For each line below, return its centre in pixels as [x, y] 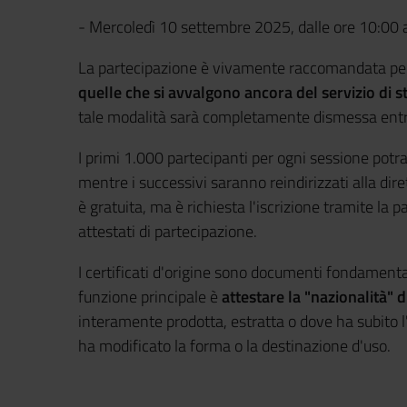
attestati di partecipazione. [168, 231]
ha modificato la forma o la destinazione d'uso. [234, 346]
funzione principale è [150, 297]
